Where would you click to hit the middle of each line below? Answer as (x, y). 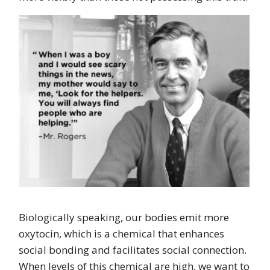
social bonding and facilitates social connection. (132, 250)
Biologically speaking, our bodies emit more (124, 217)
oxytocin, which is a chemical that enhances (121, 233)
